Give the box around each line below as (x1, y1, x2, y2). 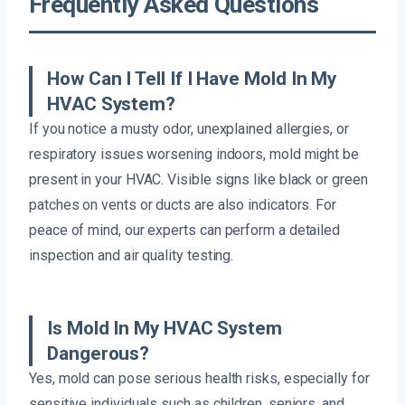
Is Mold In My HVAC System (47, 317, 282, 340)
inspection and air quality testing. (29, 247, 234, 265)
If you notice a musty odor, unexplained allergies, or (29, 120, 349, 138)
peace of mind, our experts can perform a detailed (29, 221, 341, 240)
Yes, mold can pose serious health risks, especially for (29, 370, 370, 388)
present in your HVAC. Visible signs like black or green (29, 171, 368, 189)
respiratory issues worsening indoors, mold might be (29, 146, 359, 164)
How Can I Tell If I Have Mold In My (47, 68, 337, 90)
